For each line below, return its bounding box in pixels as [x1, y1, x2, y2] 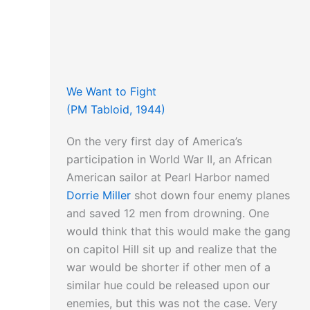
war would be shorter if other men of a [66, 260, 271, 275]
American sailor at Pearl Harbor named [66, 170, 270, 185]
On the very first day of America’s [66, 134, 242, 149]
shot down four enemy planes [131, 188, 290, 203]
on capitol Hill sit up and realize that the [66, 242, 277, 257]
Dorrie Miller [66, 188, 131, 203]
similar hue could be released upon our [66, 278, 270, 293]
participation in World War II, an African [66, 152, 272, 167]
